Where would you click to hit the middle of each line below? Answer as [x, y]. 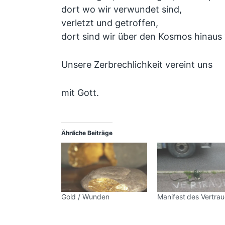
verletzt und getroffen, [109, 23]
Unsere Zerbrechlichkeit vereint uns [137, 64]
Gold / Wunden [85, 197]
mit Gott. [80, 92]
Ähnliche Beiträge [87, 133]
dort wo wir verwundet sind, [121, 9]
